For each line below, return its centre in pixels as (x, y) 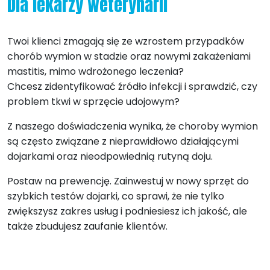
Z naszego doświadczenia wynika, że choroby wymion (133, 126)
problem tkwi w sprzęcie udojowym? (93, 101)
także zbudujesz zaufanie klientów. (87, 226)
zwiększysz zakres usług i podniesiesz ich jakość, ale (127, 211)
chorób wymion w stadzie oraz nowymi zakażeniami (129, 56)
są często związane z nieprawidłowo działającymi (123, 141)
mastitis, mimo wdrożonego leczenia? (96, 71)
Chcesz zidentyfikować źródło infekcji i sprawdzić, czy (132, 86)
